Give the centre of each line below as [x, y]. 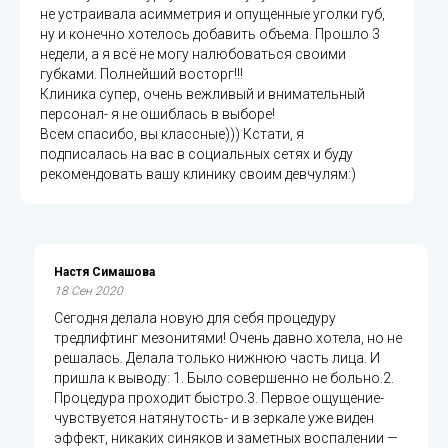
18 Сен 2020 [88, 290]
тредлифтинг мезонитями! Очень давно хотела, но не [228, 337]
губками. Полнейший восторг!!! [141, 73]
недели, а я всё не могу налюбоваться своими [193, 53]
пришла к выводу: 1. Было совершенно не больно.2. [224, 377]
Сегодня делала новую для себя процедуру [195, 317]
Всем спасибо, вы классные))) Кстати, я [172, 133]
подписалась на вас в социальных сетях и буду [196, 153]
